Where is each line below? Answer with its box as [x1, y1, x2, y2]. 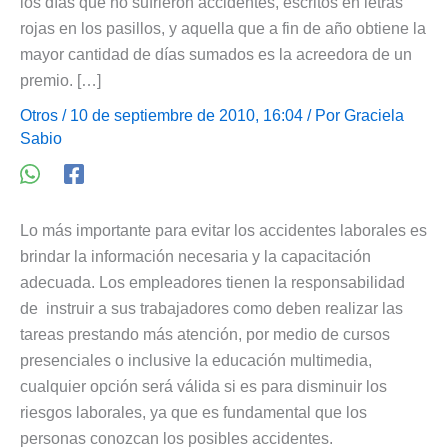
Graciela [344, 106, 404, 124]
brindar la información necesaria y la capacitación [20, 247, 371, 265]
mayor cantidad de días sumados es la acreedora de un [20, 45, 412, 63]
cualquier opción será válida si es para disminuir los [20, 377, 387, 395]
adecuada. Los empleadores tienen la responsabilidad [20, 273, 405, 291]
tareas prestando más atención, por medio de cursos [20, 325, 394, 343]
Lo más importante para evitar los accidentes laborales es [20, 221, 427, 239]
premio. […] [20, 71, 101, 89]
